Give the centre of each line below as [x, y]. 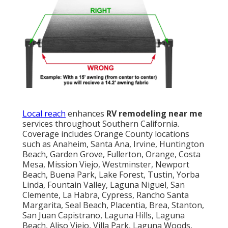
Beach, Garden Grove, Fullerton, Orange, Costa [111, 154]
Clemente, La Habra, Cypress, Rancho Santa [106, 195]
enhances [86, 114]
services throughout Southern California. [101, 124]
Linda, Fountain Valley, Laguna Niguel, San [104, 185]
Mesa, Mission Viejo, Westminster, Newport [106, 165]
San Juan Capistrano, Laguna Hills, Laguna [104, 216]
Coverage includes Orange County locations [106, 134]
